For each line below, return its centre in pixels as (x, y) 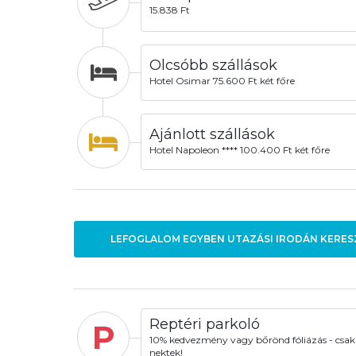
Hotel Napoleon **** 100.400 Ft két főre (239, 150)
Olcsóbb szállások (213, 65)
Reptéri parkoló (204, 324)
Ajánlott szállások (212, 134)
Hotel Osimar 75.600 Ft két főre (222, 80)
